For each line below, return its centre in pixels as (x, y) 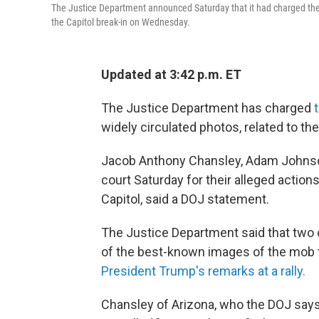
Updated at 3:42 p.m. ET (171, 74)
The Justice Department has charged (208, 108)
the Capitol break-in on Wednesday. (121, 22)
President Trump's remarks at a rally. (203, 271)
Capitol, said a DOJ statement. (185, 199)
